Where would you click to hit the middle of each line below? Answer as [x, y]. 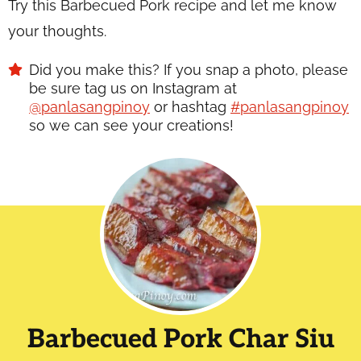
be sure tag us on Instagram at [133, 88]
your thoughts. [57, 31]
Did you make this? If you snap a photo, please [34, 69]
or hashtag [190, 106]
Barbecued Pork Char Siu [180, 339]
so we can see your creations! [131, 125]
